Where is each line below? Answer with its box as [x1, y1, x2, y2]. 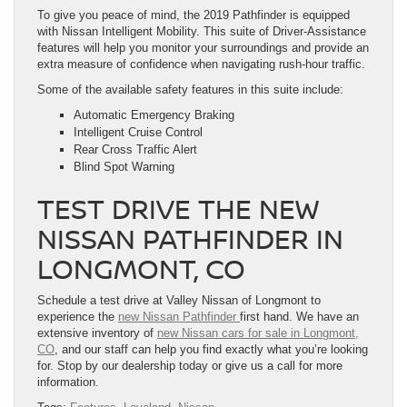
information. [37, 375, 99, 390]
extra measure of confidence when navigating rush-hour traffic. [37, 57, 369, 72]
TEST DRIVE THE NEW [37, 190, 318, 228]
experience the [37, 310, 118, 324]
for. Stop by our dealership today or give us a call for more [37, 359, 342, 373]
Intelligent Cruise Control [74, 125, 203, 140]
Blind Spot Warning [74, 160, 174, 174]
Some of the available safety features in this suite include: [37, 83, 343, 97]
